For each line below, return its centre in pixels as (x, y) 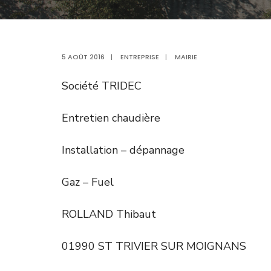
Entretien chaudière (111, 118)
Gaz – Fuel (88, 182)
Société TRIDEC (102, 86)
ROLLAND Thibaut (109, 214)
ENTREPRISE (140, 57)
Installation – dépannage (123, 150)
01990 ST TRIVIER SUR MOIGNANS (154, 246)
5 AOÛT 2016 (83, 57)
